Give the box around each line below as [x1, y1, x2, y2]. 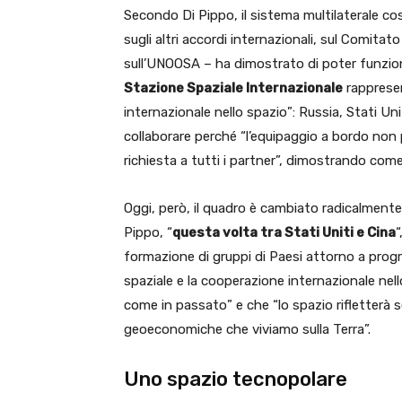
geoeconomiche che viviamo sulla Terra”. [124, 321, 371, 337]
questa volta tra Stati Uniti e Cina [172, 224, 396, 240]
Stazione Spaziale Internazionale [124, 80, 343, 96]
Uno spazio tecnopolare [124, 367, 347, 391]
